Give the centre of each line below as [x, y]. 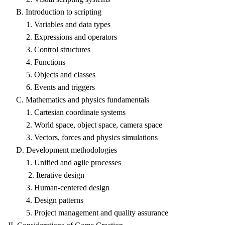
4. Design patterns [46, 200]
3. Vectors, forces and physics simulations [83, 137]
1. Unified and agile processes [65, 162]
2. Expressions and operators [63, 37]
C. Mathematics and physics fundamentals [79, 100]
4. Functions [37, 62]
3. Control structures [49, 49]
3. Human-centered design [59, 188]
